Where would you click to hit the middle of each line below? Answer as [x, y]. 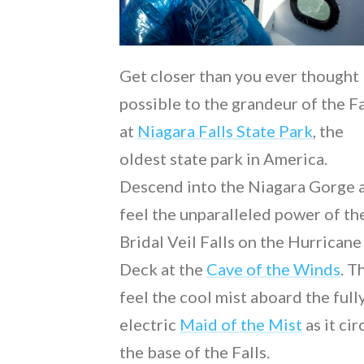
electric [149, 324]
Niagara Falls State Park [225, 130]
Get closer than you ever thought [239, 75]
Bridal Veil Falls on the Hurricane [240, 241]
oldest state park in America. [223, 158]
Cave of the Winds [273, 269]
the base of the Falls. [195, 351]
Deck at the [163, 269]
